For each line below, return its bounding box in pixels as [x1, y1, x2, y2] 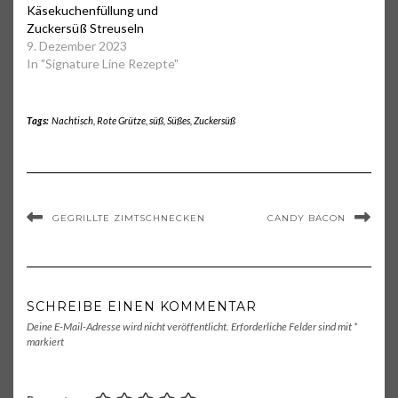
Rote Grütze [96, 115, 146, 127]
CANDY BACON [267, 212, 346, 225]
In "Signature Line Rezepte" [27, 56, 179, 72]
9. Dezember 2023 [27, 38, 127, 54]
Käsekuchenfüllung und [27, 3, 158, 19]
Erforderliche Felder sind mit [231, 320, 354, 334]
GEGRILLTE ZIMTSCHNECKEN [52, 212, 205, 225]
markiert [27, 335, 64, 349]
